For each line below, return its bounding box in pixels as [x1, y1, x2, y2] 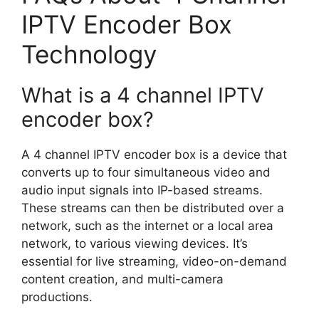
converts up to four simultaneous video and [21, 165, 271, 179]
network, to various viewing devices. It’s [21, 236, 248, 251]
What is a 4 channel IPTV [21, 83, 264, 108]
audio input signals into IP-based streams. [21, 183, 263, 197]
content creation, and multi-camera [21, 272, 224, 286]
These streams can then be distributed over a [21, 201, 284, 215]
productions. [21, 290, 93, 304]
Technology [21, 39, 157, 69]
